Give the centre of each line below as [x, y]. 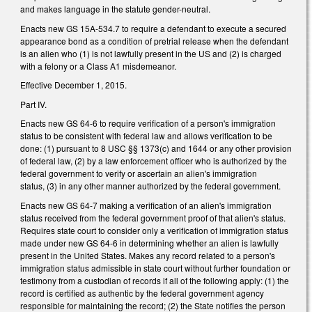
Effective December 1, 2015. [73, 85]
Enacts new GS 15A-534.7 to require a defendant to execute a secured [153, 28]
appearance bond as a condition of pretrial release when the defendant [154, 40]
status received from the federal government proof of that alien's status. [153, 217]
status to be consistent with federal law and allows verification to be [146, 136]
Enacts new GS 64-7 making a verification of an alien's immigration [146, 205]
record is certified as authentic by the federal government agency [142, 292]
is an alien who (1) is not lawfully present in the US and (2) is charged [151, 53]
